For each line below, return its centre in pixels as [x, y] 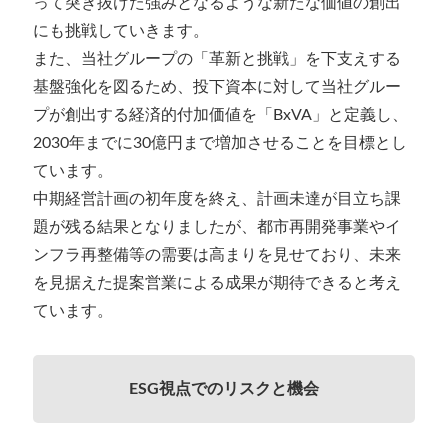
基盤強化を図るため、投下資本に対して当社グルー [216, 86]
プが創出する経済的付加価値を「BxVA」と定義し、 [220, 114]
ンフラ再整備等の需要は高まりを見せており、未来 [216, 254]
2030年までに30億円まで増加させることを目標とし [219, 142]
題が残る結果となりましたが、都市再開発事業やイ [216, 226]
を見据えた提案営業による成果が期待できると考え [216, 282]
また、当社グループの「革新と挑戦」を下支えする [216, 58]
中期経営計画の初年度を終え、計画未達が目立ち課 [216, 198]
